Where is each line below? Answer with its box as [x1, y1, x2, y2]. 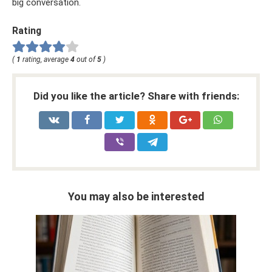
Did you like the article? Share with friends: [33, 89, 239, 102]
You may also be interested [67, 189, 205, 203]
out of [75, 55, 97, 64]
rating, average [21, 55, 70, 64]
